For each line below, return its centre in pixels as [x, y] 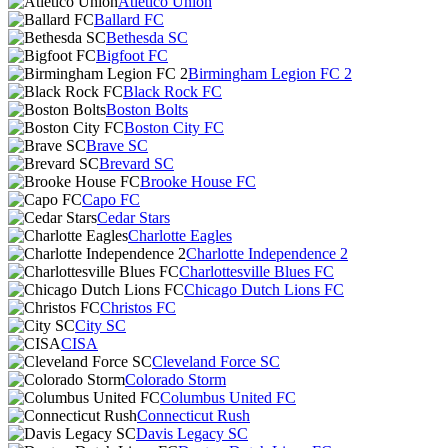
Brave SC [117, 145]
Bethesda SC [147, 37]
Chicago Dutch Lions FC [264, 289]
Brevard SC [136, 163]
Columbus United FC [228, 397]
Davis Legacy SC [192, 433]
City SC [100, 325]
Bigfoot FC [132, 55]
